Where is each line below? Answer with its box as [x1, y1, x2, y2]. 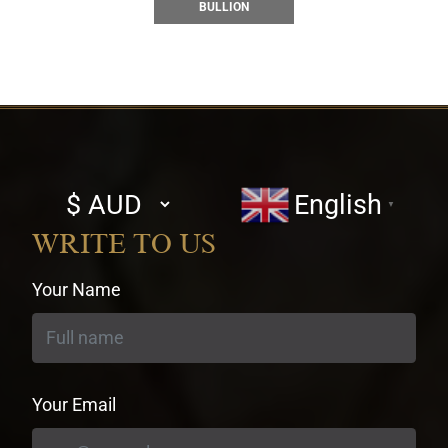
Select [47, 182, 98, 204]
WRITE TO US [32, 228, 217, 259]
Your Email [32, 393, 117, 415]
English [293, 188, 382, 221]
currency [47, 210, 117, 232]
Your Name [32, 278, 122, 300]
